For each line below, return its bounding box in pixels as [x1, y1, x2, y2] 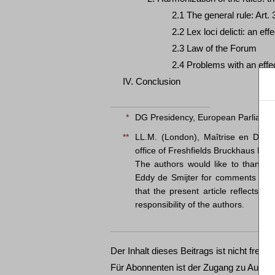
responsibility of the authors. [135, 200, 244, 209]
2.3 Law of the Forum [172, 43, 257, 53]
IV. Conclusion [123, 76, 180, 87]
